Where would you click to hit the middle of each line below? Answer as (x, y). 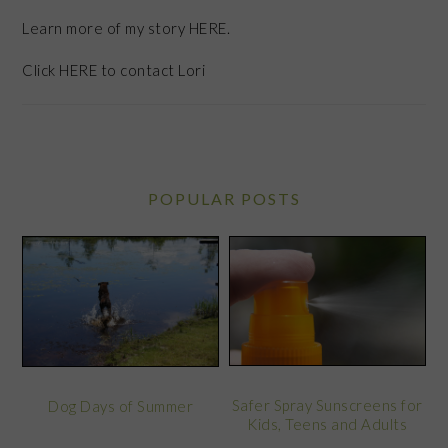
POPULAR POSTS (224, 199)
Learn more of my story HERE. (126, 28)
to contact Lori (151, 70)
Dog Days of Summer (121, 406)
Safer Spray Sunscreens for (327, 405)
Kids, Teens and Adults (327, 424)
